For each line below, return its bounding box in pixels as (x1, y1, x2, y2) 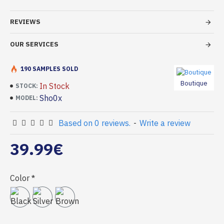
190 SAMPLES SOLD (20, 65, 78, 72)
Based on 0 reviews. (58, 118, 130, 128)
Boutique (180, 79, 207, 87)
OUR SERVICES (10, 40, 58, 48)
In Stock (39, 81, 69, 91)
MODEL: (15, 94, 38, 101)
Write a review (139, 118, 190, 128)
